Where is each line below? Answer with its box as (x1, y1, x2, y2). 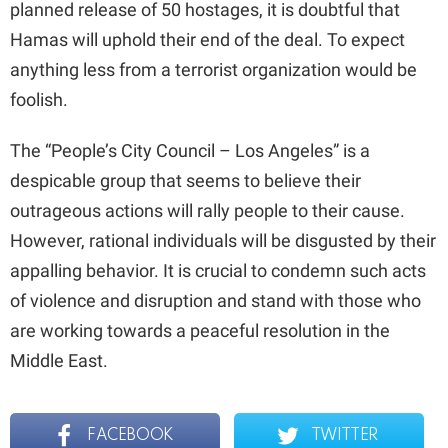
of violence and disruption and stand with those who (10, 290, 421, 312)
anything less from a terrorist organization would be (10, 59, 417, 81)
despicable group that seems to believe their (10, 170, 361, 192)
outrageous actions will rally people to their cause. (10, 200, 405, 222)
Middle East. (10, 350, 108, 372)
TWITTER (310, 428, 378, 445)
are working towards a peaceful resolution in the (10, 320, 390, 342)
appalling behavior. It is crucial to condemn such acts (10, 260, 426, 282)
